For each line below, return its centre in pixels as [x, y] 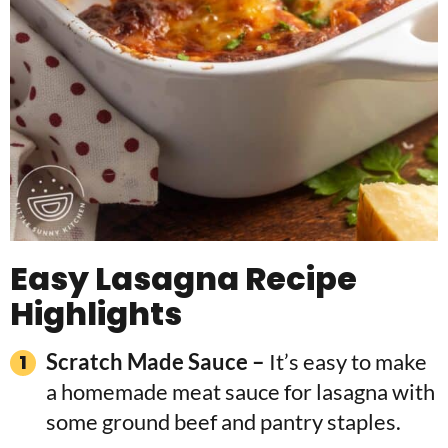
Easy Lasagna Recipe [183, 278]
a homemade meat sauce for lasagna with [240, 391]
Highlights [96, 313]
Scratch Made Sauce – [157, 361]
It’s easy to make [348, 361]
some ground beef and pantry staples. [223, 421]
